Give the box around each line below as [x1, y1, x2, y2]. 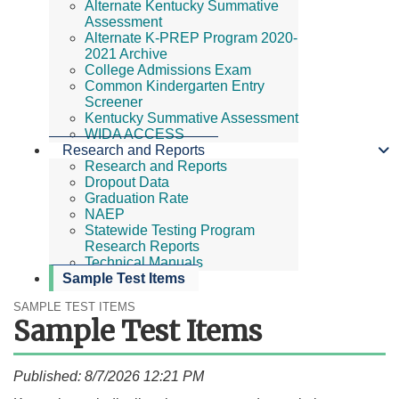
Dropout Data [85, 174, 169, 190]
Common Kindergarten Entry [85, 77, 265, 94]
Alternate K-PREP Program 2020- [85, 29, 297, 45]
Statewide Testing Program [85, 222, 255, 238]
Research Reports [85, 238, 199, 254]
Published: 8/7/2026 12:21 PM [13, 369, 204, 384]
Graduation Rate [85, 190, 189, 206]
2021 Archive [85, 45, 167, 61]
